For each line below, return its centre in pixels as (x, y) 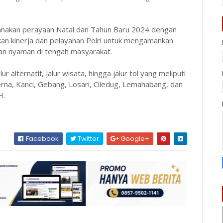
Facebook (42, 139)
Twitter (88, 139)
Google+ (134, 139)
